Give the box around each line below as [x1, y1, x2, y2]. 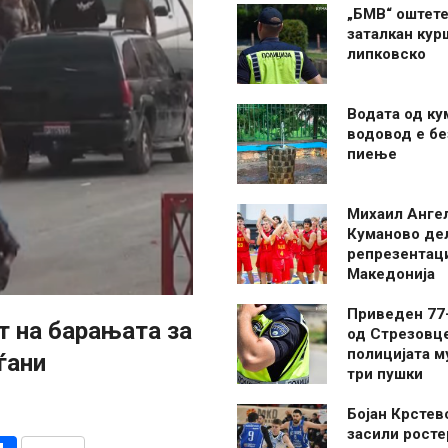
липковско [347, 45, 426, 63]
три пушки [347, 365, 423, 383]
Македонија [347, 265, 435, 283]
